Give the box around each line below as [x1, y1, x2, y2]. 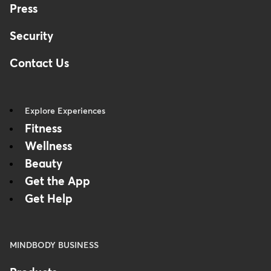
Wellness [25, 141, 72, 152]
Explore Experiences [25, 107, 105, 116]
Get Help [25, 194, 73, 205]
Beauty [25, 158, 62, 170]
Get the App [25, 176, 90, 188]
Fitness [25, 123, 62, 135]
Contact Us [10, 58, 69, 70]
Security [10, 31, 53, 42]
